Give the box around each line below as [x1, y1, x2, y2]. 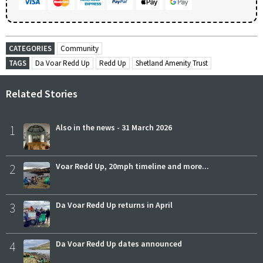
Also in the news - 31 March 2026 [56, 122, 172, 133]
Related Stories [6, 86, 77, 100]
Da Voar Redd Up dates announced [56, 238, 182, 249]
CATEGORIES [9, 43, 52, 53]
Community [60, 43, 99, 53]
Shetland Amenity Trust [136, 58, 208, 68]
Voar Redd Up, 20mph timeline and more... [56, 160, 209, 171]
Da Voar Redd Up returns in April [56, 199, 173, 210]
